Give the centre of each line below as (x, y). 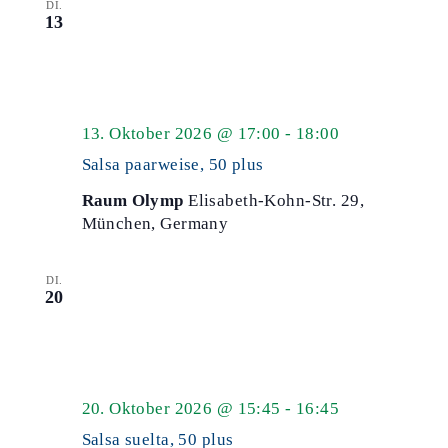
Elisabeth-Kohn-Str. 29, (276, 200)
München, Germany (155, 223)
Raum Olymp (135, 200)
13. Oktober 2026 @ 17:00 (181, 133)
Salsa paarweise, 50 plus (172, 164)
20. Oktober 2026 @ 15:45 (181, 408)
